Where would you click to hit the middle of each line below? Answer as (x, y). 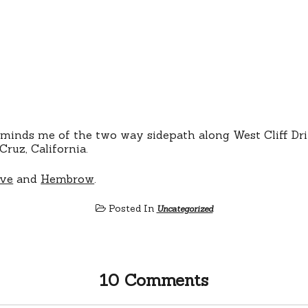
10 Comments (154, 280)
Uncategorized (185, 208)
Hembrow (68, 178)
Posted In (131, 208)
